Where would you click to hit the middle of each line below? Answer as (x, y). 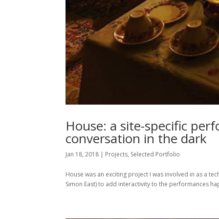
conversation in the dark (136, 139)
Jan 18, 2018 (82, 154)
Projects (117, 154)
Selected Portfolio (155, 154)
